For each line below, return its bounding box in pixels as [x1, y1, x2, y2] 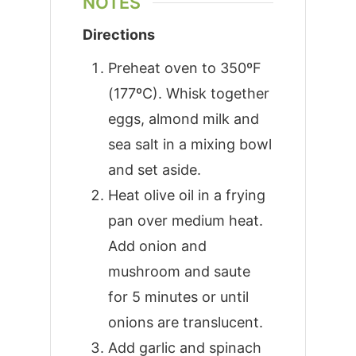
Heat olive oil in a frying [107, 186, 265, 203]
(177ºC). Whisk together [107, 84, 269, 102]
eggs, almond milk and [107, 110, 259, 127]
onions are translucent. [107, 313, 263, 331]
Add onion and [107, 237, 207, 254]
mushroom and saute [107, 262, 250, 280]
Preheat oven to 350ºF [107, 59, 261, 76]
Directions [82, 25, 155, 43]
